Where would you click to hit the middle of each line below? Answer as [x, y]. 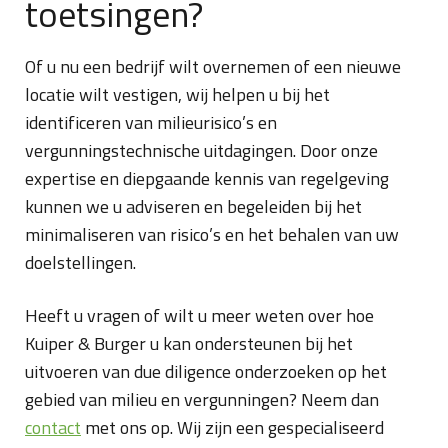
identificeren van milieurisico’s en [151, 122]
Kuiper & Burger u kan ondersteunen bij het [189, 343]
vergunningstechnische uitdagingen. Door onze [201, 150]
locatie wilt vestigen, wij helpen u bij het [177, 94]
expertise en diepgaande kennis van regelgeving [207, 178]
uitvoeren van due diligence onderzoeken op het [206, 371]
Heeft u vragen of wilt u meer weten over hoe [199, 315]
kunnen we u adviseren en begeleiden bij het [193, 206]
